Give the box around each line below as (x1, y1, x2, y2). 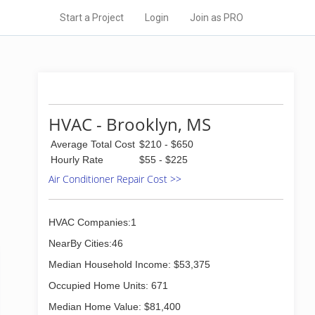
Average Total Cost (51, 139, 135, 150)
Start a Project (60, 12, 124, 23)
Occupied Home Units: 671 (49, 280, 168, 291)
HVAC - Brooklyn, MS (49, 112, 211, 136)
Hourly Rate (51, 154, 103, 165)
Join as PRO (190, 12, 243, 23)
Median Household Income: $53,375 (49, 259, 210, 270)
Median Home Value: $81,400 (49, 301, 181, 312)
